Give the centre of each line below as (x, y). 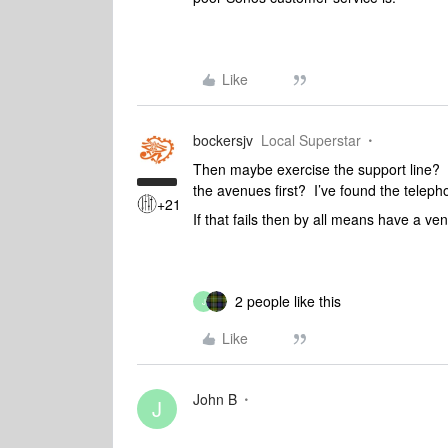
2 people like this (288, 301)
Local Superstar (311, 140)
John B (215, 399)
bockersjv (223, 140)
